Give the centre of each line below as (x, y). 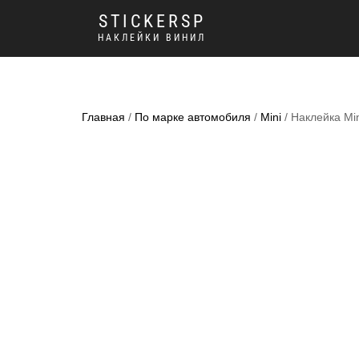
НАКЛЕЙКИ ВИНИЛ (152, 38)
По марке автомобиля (193, 117)
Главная (103, 117)
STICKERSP (152, 21)
